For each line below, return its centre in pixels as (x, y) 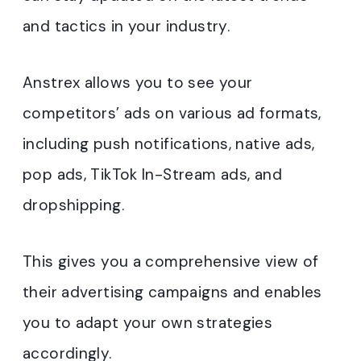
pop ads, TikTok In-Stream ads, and (152, 174)
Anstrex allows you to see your (138, 83)
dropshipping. (73, 205)
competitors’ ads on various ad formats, (172, 113)
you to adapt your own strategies (148, 323)
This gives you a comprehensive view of (171, 261)
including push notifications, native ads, (169, 144)
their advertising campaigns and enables (172, 292)
